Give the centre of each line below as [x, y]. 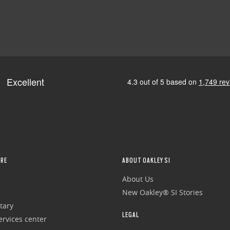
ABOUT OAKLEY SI [146, 160]
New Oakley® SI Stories [162, 193]
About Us [138, 179]
